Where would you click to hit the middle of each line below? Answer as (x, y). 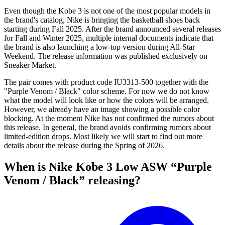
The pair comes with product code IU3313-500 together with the (106, 82)
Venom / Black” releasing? (72, 181)
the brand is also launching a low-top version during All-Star (99, 47)
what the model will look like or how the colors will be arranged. (106, 100)
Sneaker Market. (30, 65)
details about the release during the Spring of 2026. (84, 146)
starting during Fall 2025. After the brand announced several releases (113, 29)
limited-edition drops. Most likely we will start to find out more (103, 137)
